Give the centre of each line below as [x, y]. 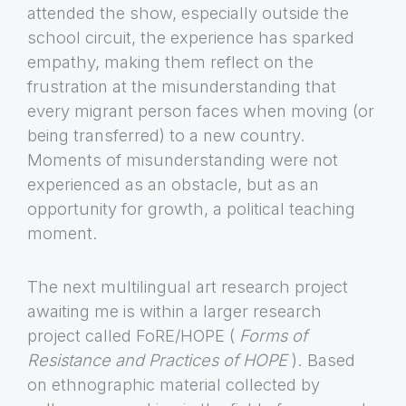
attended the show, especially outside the [188, 12]
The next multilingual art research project [188, 286]
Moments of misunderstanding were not [183, 159]
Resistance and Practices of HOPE [157, 359]
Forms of [273, 335]
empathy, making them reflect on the [170, 61]
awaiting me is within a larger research [174, 310]
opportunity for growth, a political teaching [191, 208]
